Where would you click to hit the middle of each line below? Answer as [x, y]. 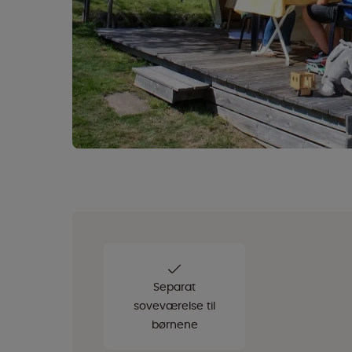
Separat [174, 287]
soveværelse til [174, 306]
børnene [174, 324]
